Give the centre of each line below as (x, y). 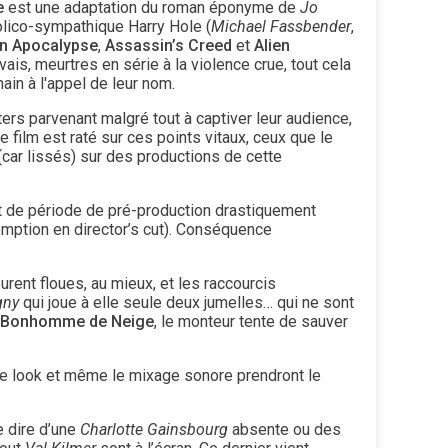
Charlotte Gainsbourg (154, 429)
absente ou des (284, 429)
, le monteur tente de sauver (251, 321)
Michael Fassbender (281, 26)
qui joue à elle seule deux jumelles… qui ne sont (186, 302)
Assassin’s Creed (168, 45)
